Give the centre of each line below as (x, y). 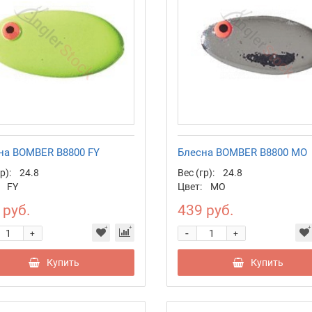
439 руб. (205, 211)
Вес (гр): (196, 173)
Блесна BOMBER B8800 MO (242, 153)
